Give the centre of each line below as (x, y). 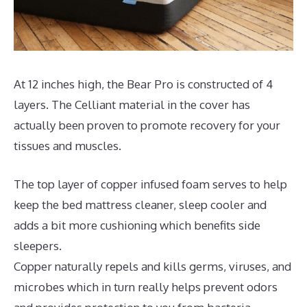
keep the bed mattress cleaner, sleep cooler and (140, 204)
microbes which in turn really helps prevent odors (146, 286)
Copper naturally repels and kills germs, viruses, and (152, 266)
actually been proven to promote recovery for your (147, 125)
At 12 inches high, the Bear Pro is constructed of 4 (143, 84)
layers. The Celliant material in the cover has (132, 105)
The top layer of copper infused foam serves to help (150, 184)
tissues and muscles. (67, 146)
